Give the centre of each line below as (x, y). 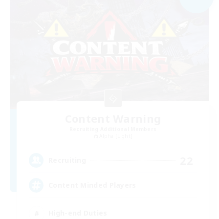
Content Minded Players (92, 185)
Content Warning (113, 118)
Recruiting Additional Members (113, 129)
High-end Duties (78, 213)
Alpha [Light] (116, 136)
